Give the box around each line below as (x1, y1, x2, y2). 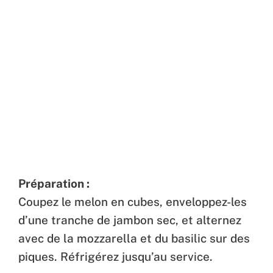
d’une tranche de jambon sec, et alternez (18, 213, 241, 227)
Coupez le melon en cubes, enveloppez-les (18, 195, 247, 209)
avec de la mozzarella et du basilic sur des (18, 232, 250, 246)
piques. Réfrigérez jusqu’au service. (18, 250, 213, 264)
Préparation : (18, 177, 90, 191)
